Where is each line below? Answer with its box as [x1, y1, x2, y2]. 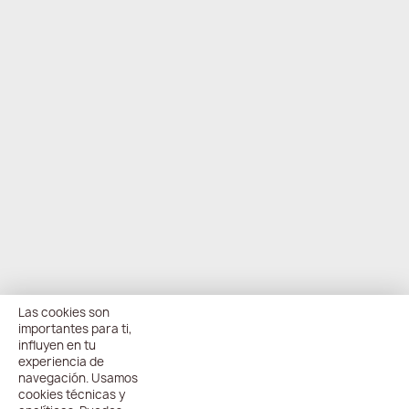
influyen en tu [18, 337, 96, 353]
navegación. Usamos [18, 370, 138, 386]
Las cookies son [18, 304, 110, 320]
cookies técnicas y [18, 386, 125, 403]
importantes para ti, [18, 320, 132, 337]
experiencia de [18, 353, 104, 370]
